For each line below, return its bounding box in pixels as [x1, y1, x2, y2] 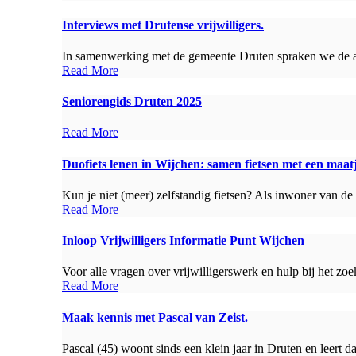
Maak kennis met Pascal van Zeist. [62, 310, 248, 324]
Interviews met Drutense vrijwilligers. [62, 17, 264, 32]
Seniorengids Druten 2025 [62, 95, 202, 109]
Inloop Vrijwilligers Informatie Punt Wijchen [62, 234, 304, 248]
